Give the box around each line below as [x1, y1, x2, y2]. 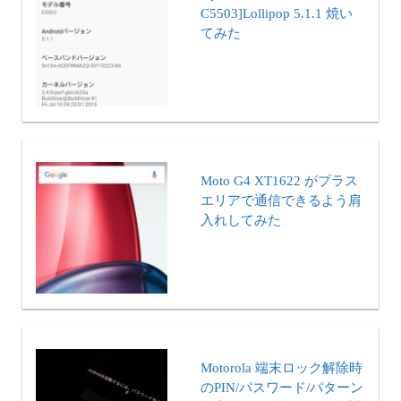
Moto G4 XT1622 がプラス [200, 174, 358, 189]
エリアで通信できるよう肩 [200, 193, 362, 209]
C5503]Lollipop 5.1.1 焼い [200, 5, 353, 21]
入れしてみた [200, 213, 281, 228]
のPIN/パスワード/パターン [200, 380, 363, 396]
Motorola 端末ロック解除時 [200, 361, 363, 376]
